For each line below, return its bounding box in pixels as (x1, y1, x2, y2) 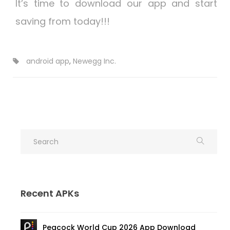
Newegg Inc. (73, 56, 116, 66)
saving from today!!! (15, 15, 110, 28)
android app (26, 56, 69, 66)
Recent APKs (21, 187, 79, 200)
